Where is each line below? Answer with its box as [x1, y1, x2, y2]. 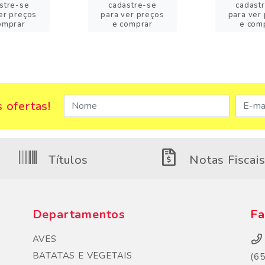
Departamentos [32, 206, 126, 222]
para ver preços [101, 9, 164, 20]
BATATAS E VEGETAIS [32, 250, 133, 261]
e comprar [112, 19, 153, 30]
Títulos [44, 152, 89, 168]
